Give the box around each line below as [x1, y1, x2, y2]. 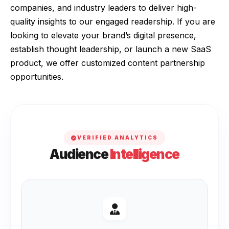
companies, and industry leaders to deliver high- [10, 3, 197, 13]
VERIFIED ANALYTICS [77, 134, 158, 141]
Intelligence [109, 146, 179, 162]
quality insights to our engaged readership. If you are [10, 16, 215, 27]
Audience [50, 146, 110, 162]
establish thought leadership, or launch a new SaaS [10, 44, 211, 54]
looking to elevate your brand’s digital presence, [10, 30, 196, 40]
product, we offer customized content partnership [10, 58, 205, 68]
